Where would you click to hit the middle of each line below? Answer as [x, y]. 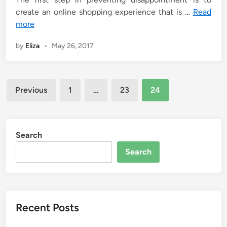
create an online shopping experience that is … [104, 12]
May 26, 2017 [72, 46]
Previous [31, 90]
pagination [35, 102]
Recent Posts [48, 207]
